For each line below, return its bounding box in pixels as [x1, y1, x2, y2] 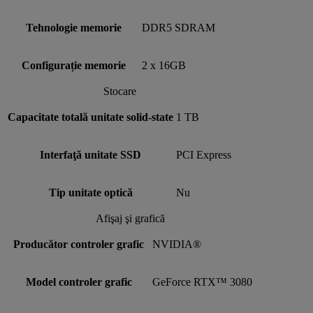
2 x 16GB [142, 59, 186, 71]
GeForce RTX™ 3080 [152, 275, 252, 288]
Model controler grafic [25, 275, 132, 288]
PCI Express [176, 148, 231, 161]
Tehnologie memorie [25, 21, 122, 34]
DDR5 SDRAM [142, 21, 215, 34]
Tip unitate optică [48, 186, 133, 198]
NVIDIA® [152, 238, 201, 250]
